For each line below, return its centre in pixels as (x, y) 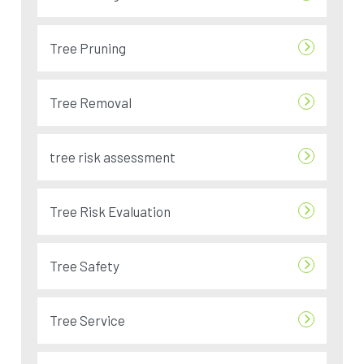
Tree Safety (85, 266)
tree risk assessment (113, 157)
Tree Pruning (88, 48)
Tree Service (88, 321)
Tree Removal (91, 103)
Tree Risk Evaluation (110, 212)
